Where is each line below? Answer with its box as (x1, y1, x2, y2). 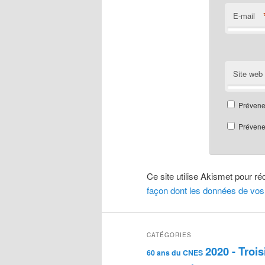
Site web (232, 67, 263, 79)
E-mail (232, 9, 255, 21)
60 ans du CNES (147, 247, 203, 258)
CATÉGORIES (147, 231, 192, 240)
